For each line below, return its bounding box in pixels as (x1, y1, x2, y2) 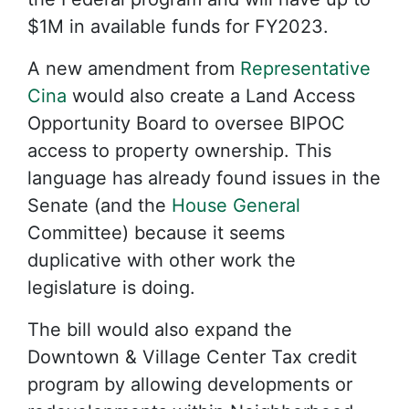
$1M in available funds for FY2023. (27, 16, 329, 37)
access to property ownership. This (27, 140, 331, 162)
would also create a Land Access (67, 85, 355, 107)
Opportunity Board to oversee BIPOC (27, 112, 345, 134)
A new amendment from (27, 58, 240, 79)
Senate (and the (27, 194, 172, 216)
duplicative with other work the (27, 249, 296, 271)
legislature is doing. (27, 277, 195, 299)
